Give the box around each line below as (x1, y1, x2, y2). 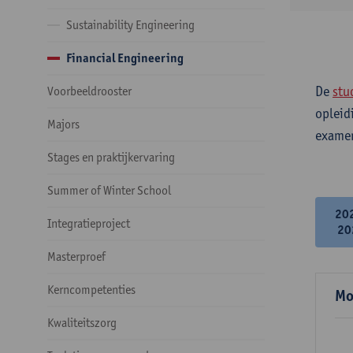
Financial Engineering (66, 50, 184, 65)
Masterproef (47, 249, 106, 264)
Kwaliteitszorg (47, 315, 117, 330)
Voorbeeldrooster (47, 84, 132, 98)
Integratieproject (47, 216, 130, 231)
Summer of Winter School (47, 183, 171, 198)
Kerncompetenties (47, 282, 136, 297)
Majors (47, 117, 80, 132)
